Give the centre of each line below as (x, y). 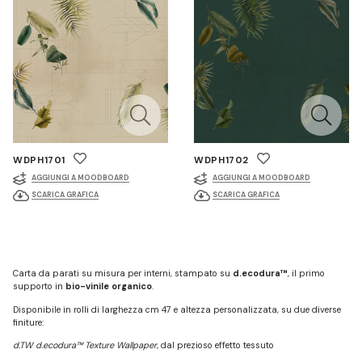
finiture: (28, 322)
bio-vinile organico (109, 286)
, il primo (306, 273)
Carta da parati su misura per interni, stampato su (123, 273)
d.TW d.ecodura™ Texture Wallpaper (85, 345)
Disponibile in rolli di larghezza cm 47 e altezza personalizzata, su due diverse (177, 309)
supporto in (39, 286)
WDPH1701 (40, 160)
